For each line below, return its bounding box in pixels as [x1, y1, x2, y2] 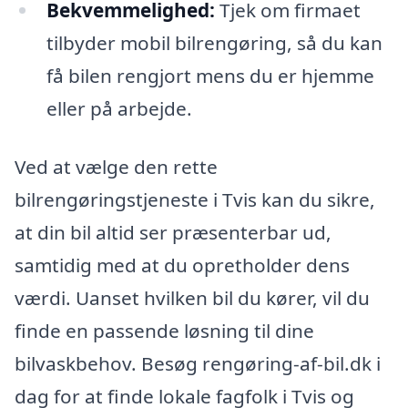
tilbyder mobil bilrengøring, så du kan [46, 30, 382, 56]
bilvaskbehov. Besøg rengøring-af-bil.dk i [15, 350, 381, 376]
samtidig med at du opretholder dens [15, 251, 350, 278]
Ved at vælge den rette [15, 153, 218, 179]
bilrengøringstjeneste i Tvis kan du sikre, [15, 186, 375, 212]
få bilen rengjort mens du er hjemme [46, 63, 374, 88]
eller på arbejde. [46, 96, 192, 121]
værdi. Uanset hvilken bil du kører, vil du [15, 284, 370, 311]
